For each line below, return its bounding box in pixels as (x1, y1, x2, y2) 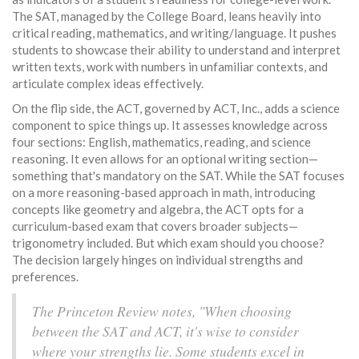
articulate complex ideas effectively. (12, 76, 204, 91)
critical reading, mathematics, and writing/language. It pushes (12, 26, 337, 41)
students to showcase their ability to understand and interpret (12, 42, 341, 58)
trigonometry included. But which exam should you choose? (12, 236, 325, 251)
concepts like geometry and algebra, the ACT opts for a (12, 202, 304, 217)
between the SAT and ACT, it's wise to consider (32, 321, 299, 341)
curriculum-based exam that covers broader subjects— (12, 219, 298, 234)
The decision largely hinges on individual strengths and (12, 252, 303, 268)
